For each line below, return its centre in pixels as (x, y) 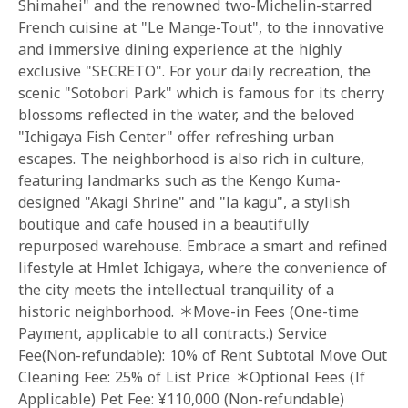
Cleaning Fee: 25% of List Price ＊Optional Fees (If (192, 377)
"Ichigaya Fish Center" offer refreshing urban (176, 137)
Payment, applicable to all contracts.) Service (173, 333)
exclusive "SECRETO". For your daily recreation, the (194, 71)
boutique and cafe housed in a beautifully (163, 224)
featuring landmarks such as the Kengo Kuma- (179, 180)
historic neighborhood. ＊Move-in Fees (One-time (189, 311)
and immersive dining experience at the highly (180, 49)
